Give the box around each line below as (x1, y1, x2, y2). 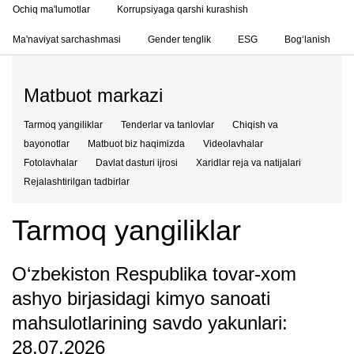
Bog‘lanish (284, 34, 330, 45)
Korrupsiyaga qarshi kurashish (117, 4, 248, 15)
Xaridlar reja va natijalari (196, 157, 301, 168)
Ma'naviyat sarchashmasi (13, 34, 121, 45)
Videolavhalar (203, 138, 263, 149)
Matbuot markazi (24, 85, 163, 106)
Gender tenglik (148, 34, 211, 45)
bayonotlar (24, 138, 70, 149)
